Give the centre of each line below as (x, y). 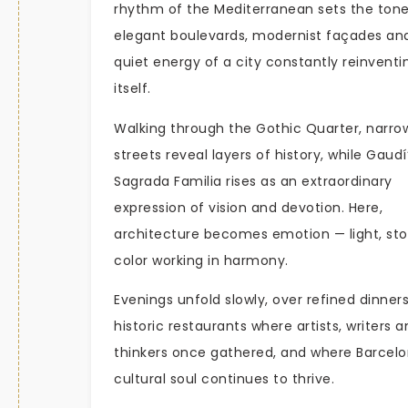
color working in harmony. (201, 260)
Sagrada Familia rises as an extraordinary (253, 181)
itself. (133, 89)
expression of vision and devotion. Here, (248, 207)
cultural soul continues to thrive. (224, 378)
